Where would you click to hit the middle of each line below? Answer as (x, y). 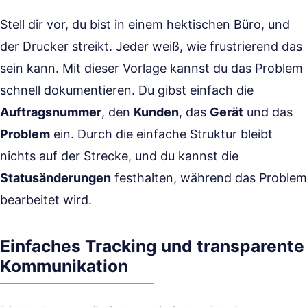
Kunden (156, 112)
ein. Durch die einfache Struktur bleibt (161, 134)
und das (268, 112)
